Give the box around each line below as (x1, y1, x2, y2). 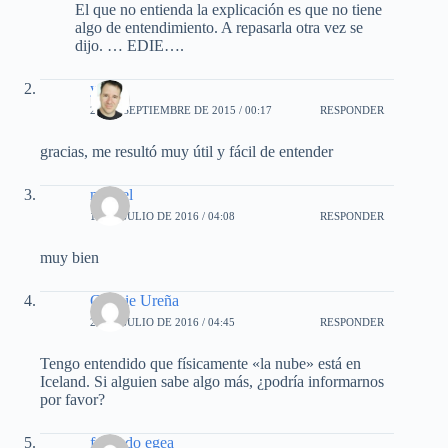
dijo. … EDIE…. (75, 36, 184, 54)
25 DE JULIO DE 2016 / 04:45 (90, 316, 235, 329)
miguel (90, 185, 133, 203)
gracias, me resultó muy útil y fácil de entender (40, 142, 333, 160)
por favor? (40, 390, 105, 408)
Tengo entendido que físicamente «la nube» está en (40, 354, 361, 372)
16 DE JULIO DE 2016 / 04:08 (90, 210, 235, 223)
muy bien (40, 248, 99, 266)
